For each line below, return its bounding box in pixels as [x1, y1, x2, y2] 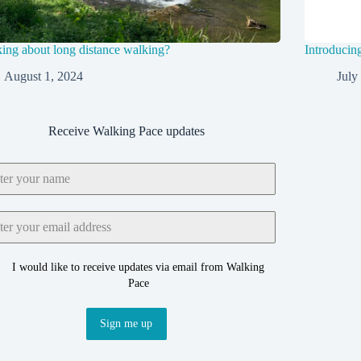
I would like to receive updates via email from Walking [12, 261, 265, 273]
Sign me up [100, 317, 153, 330]
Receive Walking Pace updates [48, 124, 205, 138]
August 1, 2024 [4, 68, 84, 83]
